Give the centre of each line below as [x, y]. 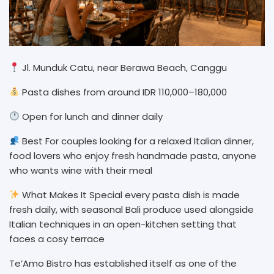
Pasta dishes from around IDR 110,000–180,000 [125, 92]
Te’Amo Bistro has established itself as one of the [123, 263]
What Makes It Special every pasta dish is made [130, 194]
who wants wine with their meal [82, 170]
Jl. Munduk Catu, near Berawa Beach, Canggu [125, 67]
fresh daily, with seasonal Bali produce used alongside [131, 209]
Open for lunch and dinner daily [93, 116]
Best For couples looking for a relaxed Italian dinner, [137, 141]
